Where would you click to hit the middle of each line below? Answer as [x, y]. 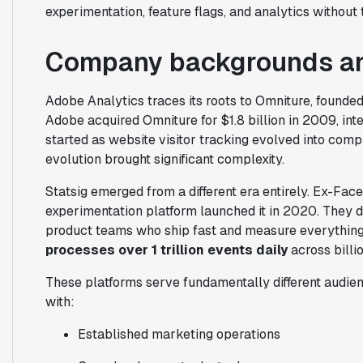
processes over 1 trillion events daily [166, 250]
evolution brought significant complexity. [164, 159]
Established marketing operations [179, 334]
